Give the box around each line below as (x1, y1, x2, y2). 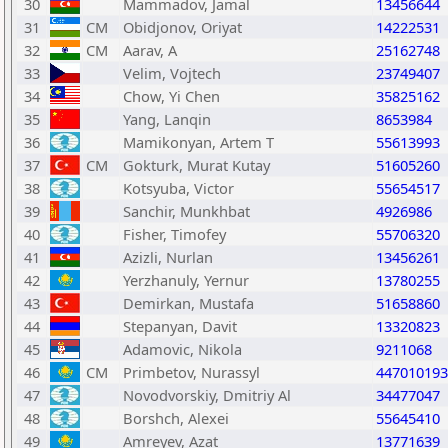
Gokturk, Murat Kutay (123, 155, 270, 175)
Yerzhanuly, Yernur (123, 270, 249, 290)
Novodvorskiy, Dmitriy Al (123, 385, 291, 405)
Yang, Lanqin (123, 109, 211, 129)
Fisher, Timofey (123, 224, 226, 244)
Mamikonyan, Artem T (123, 132, 274, 152)
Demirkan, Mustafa (123, 293, 254, 313)
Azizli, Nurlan (123, 247, 213, 267)
